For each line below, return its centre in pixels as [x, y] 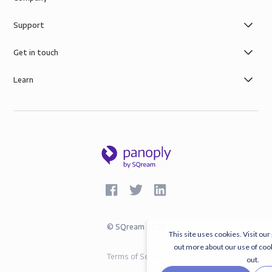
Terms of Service [136, 256]
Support [29, 25]
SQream [130, 226]
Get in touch [36, 52]
